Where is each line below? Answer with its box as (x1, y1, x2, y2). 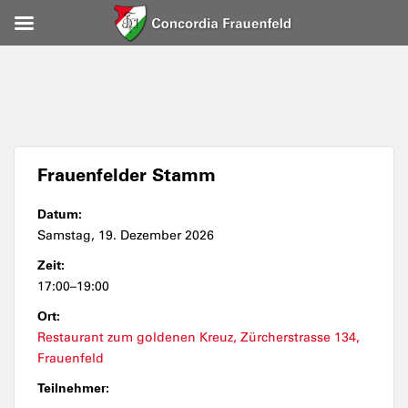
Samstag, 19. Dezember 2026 (37, 228, 214, 243)
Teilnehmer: (37, 380, 109, 396)
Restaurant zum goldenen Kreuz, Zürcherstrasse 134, (37, 330, 360, 345)
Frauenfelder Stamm (37, 164, 216, 186)
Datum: (37, 206, 82, 222)
